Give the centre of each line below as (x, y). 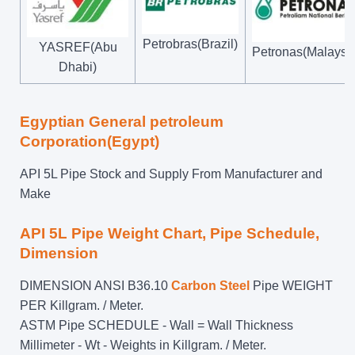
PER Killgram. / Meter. (82, 305)
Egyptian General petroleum (122, 121)
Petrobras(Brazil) (190, 44)
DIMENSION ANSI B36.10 (95, 285)
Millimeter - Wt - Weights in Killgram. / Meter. (143, 345)
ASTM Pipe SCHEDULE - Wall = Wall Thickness (157, 325)
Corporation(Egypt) (90, 141)
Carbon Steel (210, 285)
